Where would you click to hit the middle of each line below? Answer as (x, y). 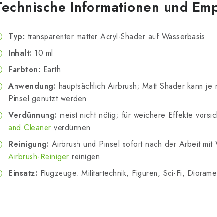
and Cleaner (30, 128)
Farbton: (24, 70)
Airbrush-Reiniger (39, 157)
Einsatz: (23, 173)
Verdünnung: (33, 115)
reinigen (84, 157)
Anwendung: (32, 86)
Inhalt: (20, 53)
